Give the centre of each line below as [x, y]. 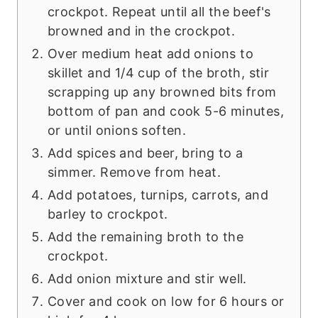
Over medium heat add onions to [150, 54]
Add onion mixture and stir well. [147, 279]
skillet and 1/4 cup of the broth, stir [159, 73]
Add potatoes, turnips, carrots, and [158, 195]
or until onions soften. [117, 131]
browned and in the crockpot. [142, 31]
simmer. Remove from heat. [134, 172]
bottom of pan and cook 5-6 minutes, [166, 111]
